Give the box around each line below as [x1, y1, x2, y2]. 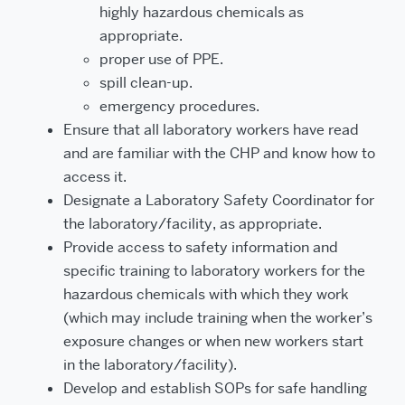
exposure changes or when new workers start [63, 332, 363, 351]
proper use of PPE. [99, 50, 223, 69]
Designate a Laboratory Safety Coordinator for [63, 191, 374, 210]
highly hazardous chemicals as [99, 3, 304, 22]
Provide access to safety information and [63, 238, 338, 257]
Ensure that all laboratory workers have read [63, 120, 359, 139]
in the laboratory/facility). [63, 355, 237, 374]
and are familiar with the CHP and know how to [63, 144, 375, 163]
